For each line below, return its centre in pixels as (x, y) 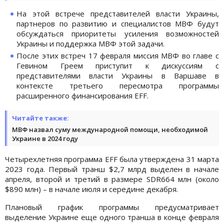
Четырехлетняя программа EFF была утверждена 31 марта (112, 159)
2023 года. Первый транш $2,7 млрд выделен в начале (112, 169)
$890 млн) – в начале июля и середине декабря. (91, 189)
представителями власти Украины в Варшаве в (118, 75)
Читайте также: (40, 118)
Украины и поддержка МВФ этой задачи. (90, 43)
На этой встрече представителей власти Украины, (118, 13)
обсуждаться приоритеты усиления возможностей (118, 33)
